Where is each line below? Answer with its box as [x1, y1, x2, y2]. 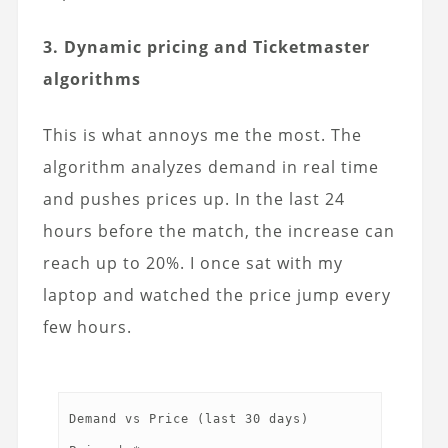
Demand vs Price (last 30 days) [68, 411, 309, 426]
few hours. [42, 315, 132, 338]
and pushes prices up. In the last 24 [42, 187, 345, 210]
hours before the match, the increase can [42, 219, 395, 242]
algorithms [42, 67, 141, 90]
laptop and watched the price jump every [42, 283, 391, 306]
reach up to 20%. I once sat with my [42, 251, 343, 274]
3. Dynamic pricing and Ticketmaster [42, 35, 370, 58]
